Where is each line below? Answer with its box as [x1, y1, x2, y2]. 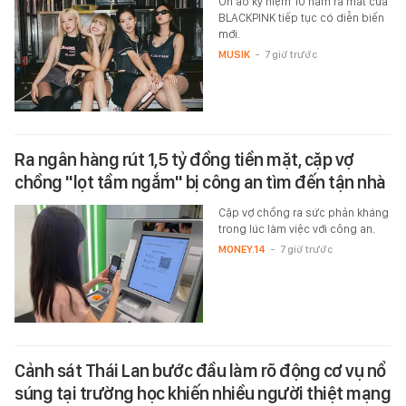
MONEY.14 [217, 243, 266, 256]
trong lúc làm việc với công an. [217, 222, 375, 237]
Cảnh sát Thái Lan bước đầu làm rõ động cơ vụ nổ [14, 360, 386, 382]
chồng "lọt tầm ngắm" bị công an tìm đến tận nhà [14, 171, 386, 194]
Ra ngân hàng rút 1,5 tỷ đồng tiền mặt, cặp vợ [14, 149, 354, 171]
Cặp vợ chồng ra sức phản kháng [217, 206, 389, 220]
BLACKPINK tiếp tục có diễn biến [217, 11, 384, 25]
